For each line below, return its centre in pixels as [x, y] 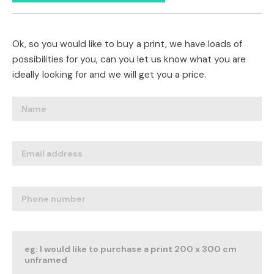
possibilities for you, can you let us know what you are [129, 59]
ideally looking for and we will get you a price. [109, 74]
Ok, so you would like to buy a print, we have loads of [127, 44]
